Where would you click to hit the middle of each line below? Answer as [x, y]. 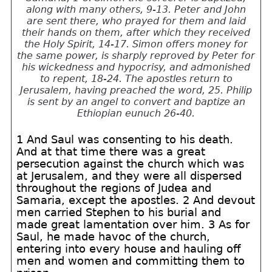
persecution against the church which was [131, 164]
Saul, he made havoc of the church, [114, 236]
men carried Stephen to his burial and [119, 212]
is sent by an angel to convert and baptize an [136, 101]
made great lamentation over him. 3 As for [133, 224]
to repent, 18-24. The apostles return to [136, 78]
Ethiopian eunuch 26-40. [136, 113]
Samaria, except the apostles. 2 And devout [136, 200]
